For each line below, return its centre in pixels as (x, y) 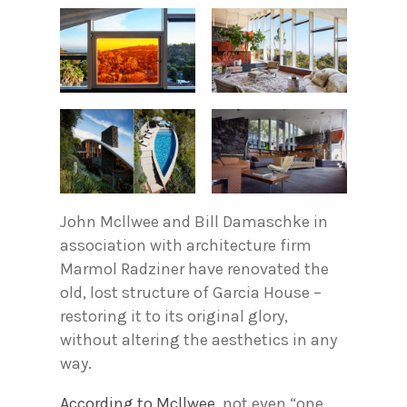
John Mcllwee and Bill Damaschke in (194, 222)
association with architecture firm (186, 246)
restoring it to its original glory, (174, 317)
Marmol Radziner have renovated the (194, 269)
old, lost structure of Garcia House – (191, 293)
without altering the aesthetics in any (199, 340)
